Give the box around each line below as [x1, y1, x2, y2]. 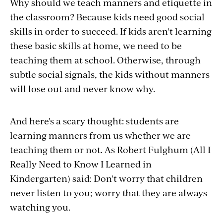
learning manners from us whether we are [10, 129, 191, 141]
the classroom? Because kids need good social [10, 10, 205, 23]
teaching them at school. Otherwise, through [10, 54, 201, 66]
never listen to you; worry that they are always [10, 186, 207, 199]
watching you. [10, 201, 70, 213]
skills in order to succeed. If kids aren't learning [10, 25, 212, 37]
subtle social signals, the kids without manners [10, 68, 210, 80]
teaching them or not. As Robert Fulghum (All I [10, 143, 211, 156]
